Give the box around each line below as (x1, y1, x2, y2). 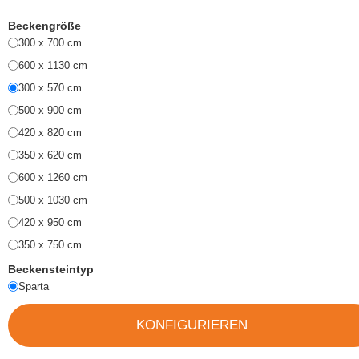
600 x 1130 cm (18, 58, 87, 71)
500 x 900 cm (18, 103, 82, 116)
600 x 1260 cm (18, 171, 87, 184)
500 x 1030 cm (18, 193, 87, 206)
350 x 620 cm (18, 148, 82, 161)
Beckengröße (8, 18, 84, 32)
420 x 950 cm (18, 216, 82, 228)
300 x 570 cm (18, 81, 82, 94)
